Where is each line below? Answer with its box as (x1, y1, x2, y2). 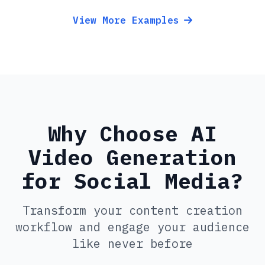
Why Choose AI (48, 119, 217, 147)
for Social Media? (22, 166, 243, 195)
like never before (72, 235, 193, 251)
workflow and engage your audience (15, 218, 250, 235)
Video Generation (28, 143, 237, 171)
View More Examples (73, 14, 179, 26)
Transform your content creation (22, 202, 243, 218)
